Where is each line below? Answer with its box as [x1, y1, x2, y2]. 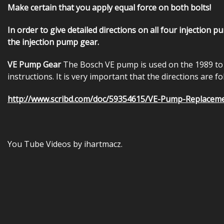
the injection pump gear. [7, 36, 99, 47]
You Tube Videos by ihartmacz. [7, 138, 122, 149]
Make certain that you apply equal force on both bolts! [7, 1, 211, 13]
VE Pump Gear [7, 58, 61, 70]
